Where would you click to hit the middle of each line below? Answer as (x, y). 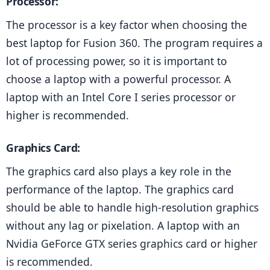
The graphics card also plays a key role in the (119, 171)
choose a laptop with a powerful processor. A (118, 79)
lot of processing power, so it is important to (117, 61)
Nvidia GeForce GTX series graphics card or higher (132, 243)
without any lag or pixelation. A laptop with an (123, 225)
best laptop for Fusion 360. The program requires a (134, 42)
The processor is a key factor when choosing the (127, 24)
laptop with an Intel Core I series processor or (121, 97)
